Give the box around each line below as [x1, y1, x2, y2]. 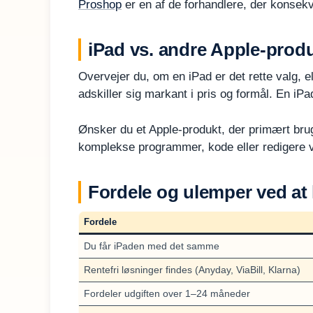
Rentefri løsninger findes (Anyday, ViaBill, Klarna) [84, 263, 300, 275]
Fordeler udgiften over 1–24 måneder [84, 287, 250, 299]
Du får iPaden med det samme [84, 240, 219, 252]
